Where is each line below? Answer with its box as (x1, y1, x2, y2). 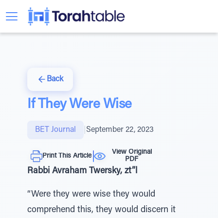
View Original (111, 149, 152, 156)
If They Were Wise (27, 98, 132, 111)
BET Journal (35, 126, 76, 134)
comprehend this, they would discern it (27, 206, 176, 215)
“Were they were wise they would (27, 190, 155, 199)
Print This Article (42, 152, 91, 160)
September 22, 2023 (86, 126, 154, 134)
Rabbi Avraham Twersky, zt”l (27, 167, 137, 176)
